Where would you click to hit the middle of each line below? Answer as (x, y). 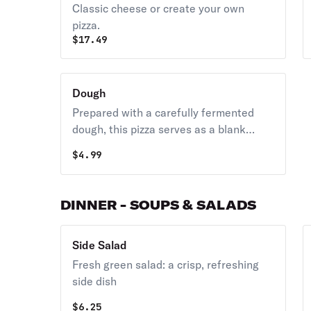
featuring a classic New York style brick (172, 162)
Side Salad (100, 245)
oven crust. (100, 179)
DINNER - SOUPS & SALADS (159, 205)
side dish (95, 281)
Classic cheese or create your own (159, 8)
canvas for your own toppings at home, (170, 146)
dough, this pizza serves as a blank (159, 129)
